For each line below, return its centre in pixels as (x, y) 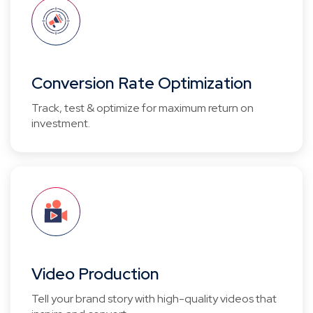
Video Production (95, 274)
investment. (61, 123)
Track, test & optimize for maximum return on (143, 108)
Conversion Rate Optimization (142, 83)
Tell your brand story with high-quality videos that (154, 299)
